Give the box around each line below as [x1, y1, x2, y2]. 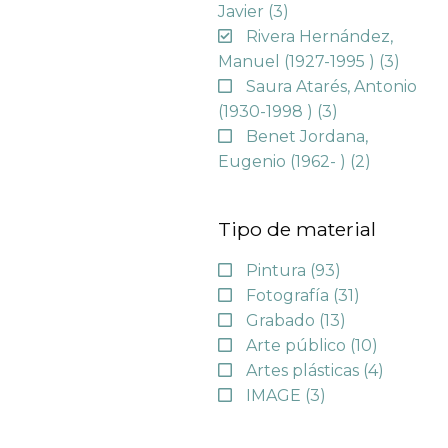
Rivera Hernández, [246, 26, 394, 46]
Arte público [246, 336, 351, 356]
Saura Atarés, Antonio [246, 76, 418, 96]
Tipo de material [218, 216, 377, 241]
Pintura [246, 261, 311, 281]
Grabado [246, 311, 320, 331]
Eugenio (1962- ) [218, 151, 351, 171]
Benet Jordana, [246, 126, 369, 146]
